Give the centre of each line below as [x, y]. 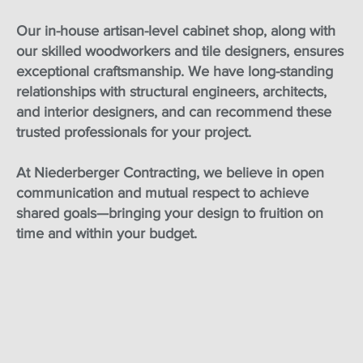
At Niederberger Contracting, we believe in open [170, 172]
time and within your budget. [109, 233]
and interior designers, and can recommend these [174, 111]
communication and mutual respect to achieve [162, 192]
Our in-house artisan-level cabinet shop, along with [176, 30]
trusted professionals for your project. [136, 132]
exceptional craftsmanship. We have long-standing [175, 71]
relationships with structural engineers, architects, [171, 91]
